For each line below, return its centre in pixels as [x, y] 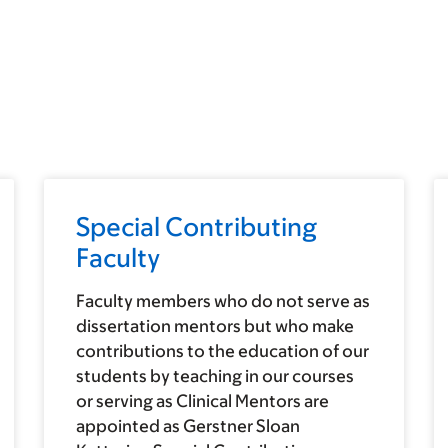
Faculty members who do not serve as [223, 301]
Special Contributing [197, 226]
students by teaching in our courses [215, 376]
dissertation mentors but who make [215, 326]
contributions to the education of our [223, 351]
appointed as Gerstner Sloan [188, 426]
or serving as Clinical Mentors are [203, 401]
